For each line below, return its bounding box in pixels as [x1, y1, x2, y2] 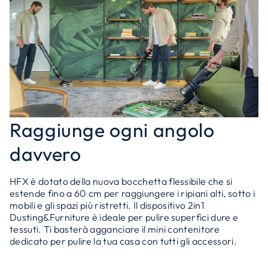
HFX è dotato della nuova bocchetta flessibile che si [10, 175, 233, 187]
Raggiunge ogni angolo [10, 118, 215, 142]
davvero [10, 142, 81, 166]
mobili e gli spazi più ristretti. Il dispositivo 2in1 [10, 199, 204, 211]
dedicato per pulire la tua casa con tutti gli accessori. [10, 235, 237, 247]
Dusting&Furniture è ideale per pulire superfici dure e [10, 211, 239, 223]
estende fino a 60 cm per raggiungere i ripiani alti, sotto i [10, 187, 255, 199]
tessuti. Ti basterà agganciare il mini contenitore [10, 223, 220, 235]
